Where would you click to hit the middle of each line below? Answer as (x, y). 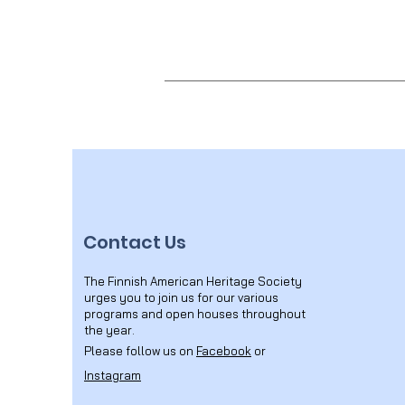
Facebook (224, 351)
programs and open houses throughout (195, 314)
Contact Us (135, 242)
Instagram (113, 375)
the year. (109, 330)
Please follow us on (140, 351)
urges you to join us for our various (181, 297)
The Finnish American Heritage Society (193, 281)
